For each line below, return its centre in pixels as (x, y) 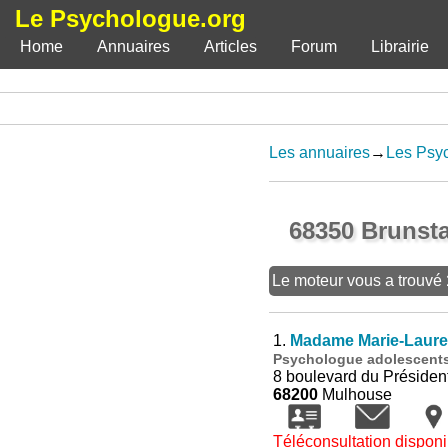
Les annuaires (319, 152)
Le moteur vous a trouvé (358, 280)
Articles (230, 46)
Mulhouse (354, 394)
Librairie (400, 46)
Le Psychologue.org (130, 18)
